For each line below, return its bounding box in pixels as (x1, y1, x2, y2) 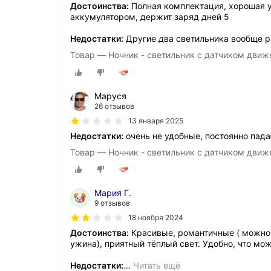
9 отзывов (94, 198, 130, 207)
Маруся (94, 90, 126, 101)
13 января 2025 (128, 116, 183, 125)
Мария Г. (94, 187, 131, 198)
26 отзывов (94, 101, 134, 111)
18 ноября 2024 (128, 212, 183, 222)
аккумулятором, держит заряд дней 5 (70, 11, 229, 22)
